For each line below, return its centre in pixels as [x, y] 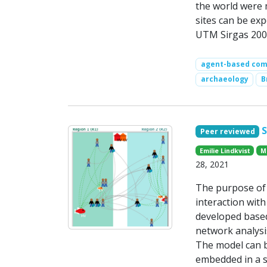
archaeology [224, 79]
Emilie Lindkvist [225, 150]
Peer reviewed [227, 131]
